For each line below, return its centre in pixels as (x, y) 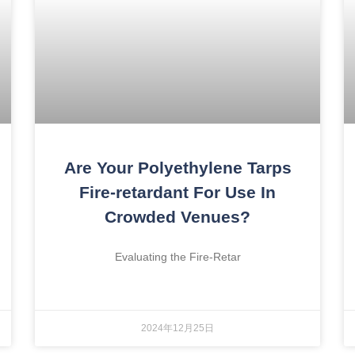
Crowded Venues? (177, 216)
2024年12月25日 (177, 328)
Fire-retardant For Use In (177, 192)
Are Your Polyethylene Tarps (177, 167)
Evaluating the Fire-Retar (177, 256)
